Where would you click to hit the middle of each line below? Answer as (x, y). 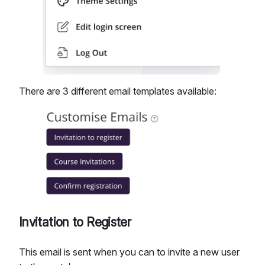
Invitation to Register (75, 222)
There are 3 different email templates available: (118, 91)
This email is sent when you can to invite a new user (129, 252)
